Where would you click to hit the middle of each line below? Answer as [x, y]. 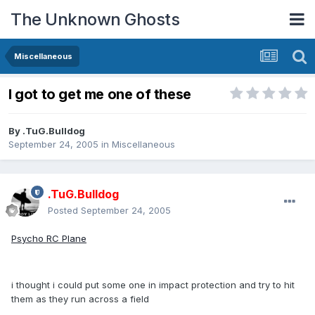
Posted [64, 211]
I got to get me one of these [100, 95]
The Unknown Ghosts [95, 19]
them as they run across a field [80, 299]
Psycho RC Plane [49, 239]
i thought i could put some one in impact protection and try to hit [153, 285]
